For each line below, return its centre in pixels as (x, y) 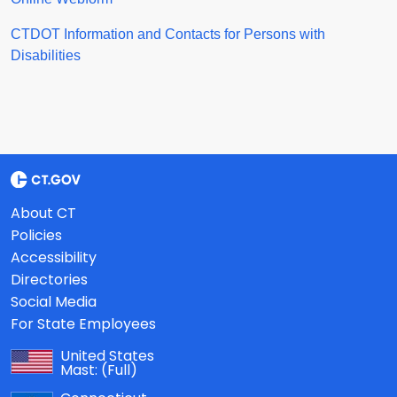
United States (107, 356)
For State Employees (83, 324)
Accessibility (54, 258)
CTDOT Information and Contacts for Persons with (168, 35)
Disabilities (46, 56)
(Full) (119, 370)
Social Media (54, 302)
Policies (36, 236)
